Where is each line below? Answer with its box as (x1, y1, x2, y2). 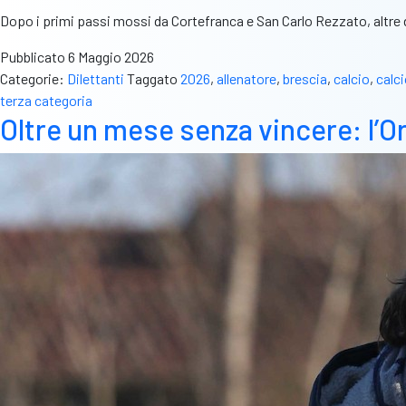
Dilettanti (67, 70, 124, 88)
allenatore (217, 70, 276, 88)
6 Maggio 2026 (68, 48, 154, 66)
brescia (283, 70, 327, 88)
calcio (333, 70, 370, 88)
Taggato (127, 70, 180, 88)
